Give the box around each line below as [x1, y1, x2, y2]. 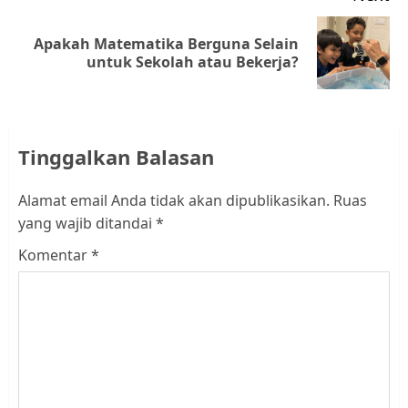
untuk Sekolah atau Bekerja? [87, 51, 299, 72]
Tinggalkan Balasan [18, 142, 214, 170]
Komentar [18, 244, 91, 265]
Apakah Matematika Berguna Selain [34, 33, 299, 54]
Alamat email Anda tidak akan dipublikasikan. [18, 189, 330, 210]
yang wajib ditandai [18, 212, 156, 233]
